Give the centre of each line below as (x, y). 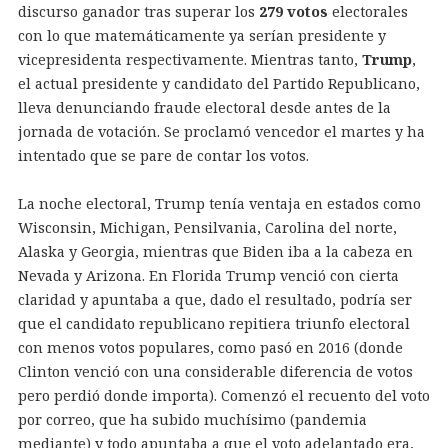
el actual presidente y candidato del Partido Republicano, (218, 83)
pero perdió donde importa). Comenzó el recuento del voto (223, 395)
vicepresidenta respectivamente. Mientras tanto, (189, 59)
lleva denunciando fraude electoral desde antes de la (204, 107)
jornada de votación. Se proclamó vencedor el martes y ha (221, 131)
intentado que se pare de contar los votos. (163, 155)
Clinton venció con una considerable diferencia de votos (215, 371)
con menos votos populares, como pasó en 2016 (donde (210, 347)
